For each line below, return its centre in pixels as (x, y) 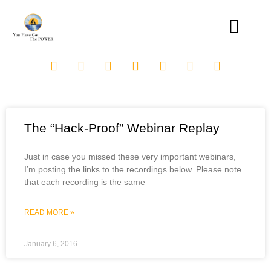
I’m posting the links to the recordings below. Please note (133, 169)
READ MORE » (49, 212)
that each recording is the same (85, 182)
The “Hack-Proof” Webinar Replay (122, 128)
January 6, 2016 (51, 243)
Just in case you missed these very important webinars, (130, 156)
